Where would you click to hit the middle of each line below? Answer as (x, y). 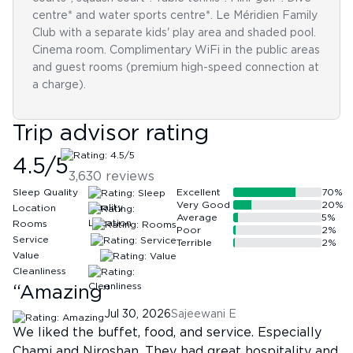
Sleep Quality (45, 192)
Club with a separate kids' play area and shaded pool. (174, 33)
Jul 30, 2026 (137, 314)
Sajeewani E (204, 314)
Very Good (203, 205)
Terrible (194, 243)
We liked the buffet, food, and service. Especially (167, 333)
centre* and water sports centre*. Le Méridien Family (175, 16)
